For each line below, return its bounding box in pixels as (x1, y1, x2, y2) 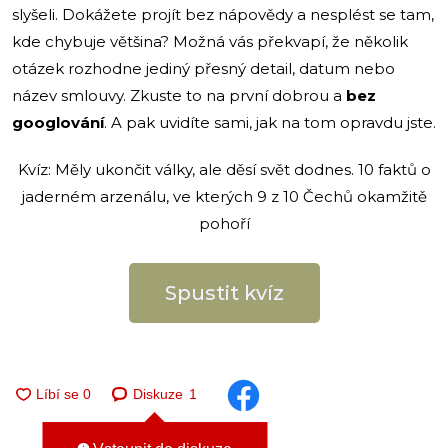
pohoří (198, 213, 250, 233)
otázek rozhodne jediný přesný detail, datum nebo (12, 58, 395, 78)
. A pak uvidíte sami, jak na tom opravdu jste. (104, 112, 436, 132)
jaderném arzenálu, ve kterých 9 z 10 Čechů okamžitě (21, 186, 427, 206)
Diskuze (133, 386, 183, 403)
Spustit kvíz (164, 280, 284, 305)
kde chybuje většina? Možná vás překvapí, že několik (12, 31, 408, 51)
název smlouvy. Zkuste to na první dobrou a (12, 85, 346, 105)
